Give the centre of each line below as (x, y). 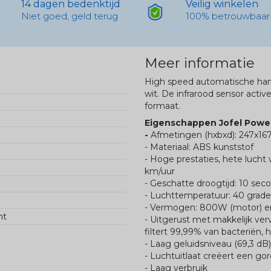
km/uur (160, 171)
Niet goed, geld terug (69, 16)
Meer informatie (200, 64)
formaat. (162, 106)
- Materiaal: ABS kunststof (199, 147)
